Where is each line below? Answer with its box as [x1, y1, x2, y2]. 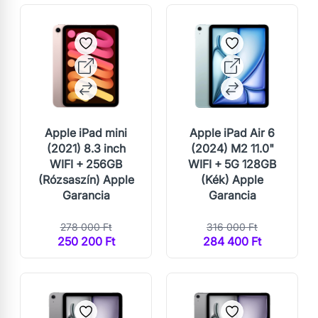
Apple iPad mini [45, 126, 127, 141]
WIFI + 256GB [50, 157, 122, 172]
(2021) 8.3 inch [46, 141, 126, 156]
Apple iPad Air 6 [190, 126, 275, 141]
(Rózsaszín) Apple [38, 172, 134, 187]
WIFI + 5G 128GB [188, 157, 276, 172]
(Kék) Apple [201, 172, 263, 187]
